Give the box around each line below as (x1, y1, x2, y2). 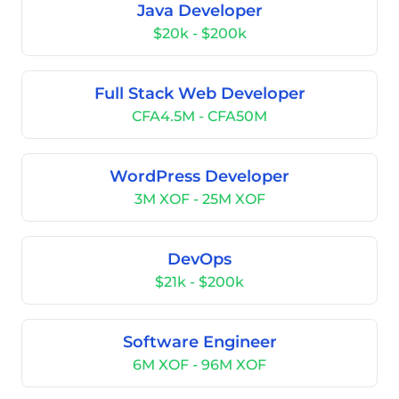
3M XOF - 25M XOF (134, 191, 265, 208)
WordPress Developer (110, 167, 289, 186)
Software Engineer (122, 332, 277, 352)
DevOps (167, 249, 232, 269)
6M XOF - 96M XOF (133, 356, 266, 373)
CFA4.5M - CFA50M (132, 108, 267, 125)
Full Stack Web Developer (94, 84, 305, 103)
